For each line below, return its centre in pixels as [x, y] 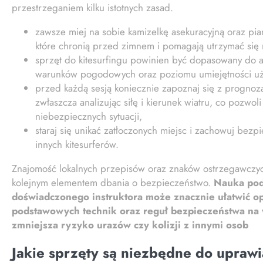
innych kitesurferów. [77, 145]
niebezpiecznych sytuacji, [89, 117]
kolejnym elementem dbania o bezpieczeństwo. [113, 183]
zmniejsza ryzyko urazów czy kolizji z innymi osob [130, 225]
